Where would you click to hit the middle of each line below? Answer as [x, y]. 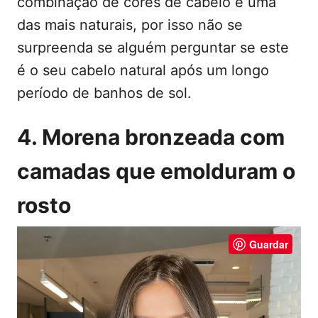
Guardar [269, 245]
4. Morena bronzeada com [151, 137]
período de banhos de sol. [104, 93]
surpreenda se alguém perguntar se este [153, 48]
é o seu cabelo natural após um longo [143, 71]
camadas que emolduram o [156, 171]
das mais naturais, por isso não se [130, 25]
